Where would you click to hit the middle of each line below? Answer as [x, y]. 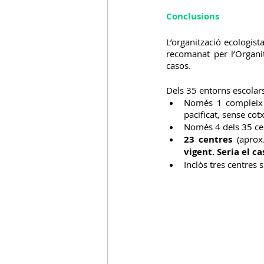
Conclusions [193, 16]
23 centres [210, 139]
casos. [179, 65]
